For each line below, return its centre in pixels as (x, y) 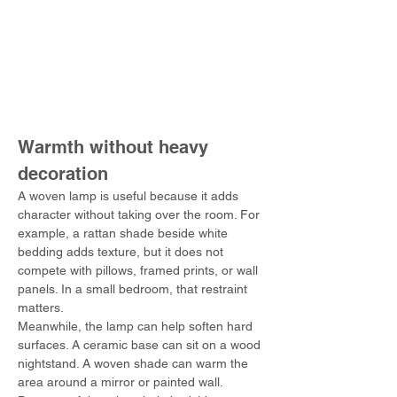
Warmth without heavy (116, 147)
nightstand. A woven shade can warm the (135, 363)
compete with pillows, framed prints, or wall (140, 270)
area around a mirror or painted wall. (122, 382)
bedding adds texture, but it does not (122, 252)
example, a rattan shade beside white (125, 233)
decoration (63, 174)
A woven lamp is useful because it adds (130, 196)
